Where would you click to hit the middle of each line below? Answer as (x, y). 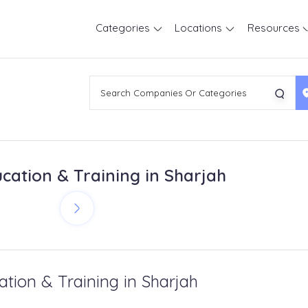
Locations (200, 28)
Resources (275, 28)
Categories (124, 28)
